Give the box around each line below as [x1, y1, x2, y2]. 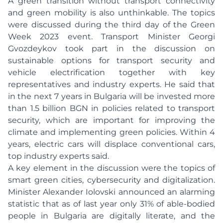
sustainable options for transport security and [8, 56, 215, 65]
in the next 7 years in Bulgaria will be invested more [8, 92, 215, 101]
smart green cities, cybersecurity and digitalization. [8, 175, 215, 185]
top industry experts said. [8, 151, 109, 161]
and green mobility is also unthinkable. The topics [8, 8, 215, 17]
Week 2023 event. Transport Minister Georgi [8, 32, 215, 41]
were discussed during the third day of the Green [8, 20, 215, 29]
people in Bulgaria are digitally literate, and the [8, 211, 215, 221]
